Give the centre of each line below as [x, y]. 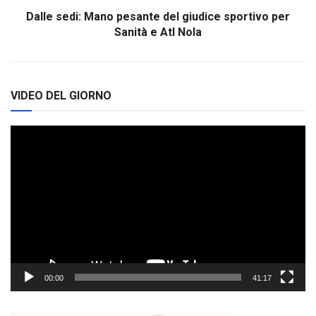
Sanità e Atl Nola [158, 32]
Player [24, 148]
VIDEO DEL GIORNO [61, 96]
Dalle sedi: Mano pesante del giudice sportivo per [158, 17]
